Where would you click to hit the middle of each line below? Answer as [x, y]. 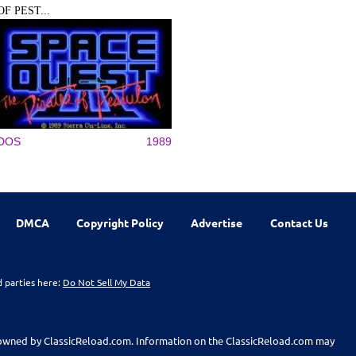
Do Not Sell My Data [106, 282]
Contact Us [299, 222]
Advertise [217, 222]
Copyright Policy [120, 222]
